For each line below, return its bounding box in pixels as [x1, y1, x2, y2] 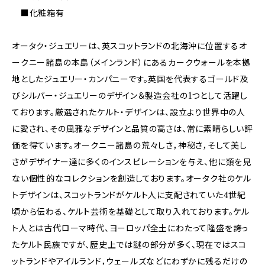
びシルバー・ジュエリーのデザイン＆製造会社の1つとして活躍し [12, 90, 248, 101]
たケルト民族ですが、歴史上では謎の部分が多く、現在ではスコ [12, 239, 247, 250]
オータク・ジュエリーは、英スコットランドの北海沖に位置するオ [12, 40, 247, 51]
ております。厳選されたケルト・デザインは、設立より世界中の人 [12, 106, 245, 118]
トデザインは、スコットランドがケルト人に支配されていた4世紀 [12, 189, 246, 201]
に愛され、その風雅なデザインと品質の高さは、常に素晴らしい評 [12, 123, 253, 134]
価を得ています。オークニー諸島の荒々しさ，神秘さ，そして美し [12, 140, 247, 151]
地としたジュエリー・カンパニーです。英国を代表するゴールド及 [12, 73, 248, 85]
